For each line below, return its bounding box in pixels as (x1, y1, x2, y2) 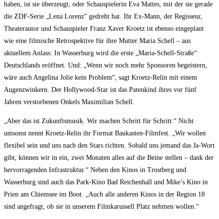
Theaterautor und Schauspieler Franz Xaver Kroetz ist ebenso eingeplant (4, 25, 204, 33)
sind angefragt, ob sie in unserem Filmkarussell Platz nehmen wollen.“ (4, 203, 199, 211)
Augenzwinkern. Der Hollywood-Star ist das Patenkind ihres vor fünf (4, 86, 197, 94)
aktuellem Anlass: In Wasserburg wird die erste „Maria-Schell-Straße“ (4, 49, 197, 57)
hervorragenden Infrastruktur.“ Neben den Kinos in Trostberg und (4, 166, 186, 174)
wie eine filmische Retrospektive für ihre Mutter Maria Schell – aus (4, 37, 191, 45)
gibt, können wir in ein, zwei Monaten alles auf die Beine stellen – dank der (4, 154, 214, 162)
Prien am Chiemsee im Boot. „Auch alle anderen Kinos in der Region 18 (4, 191, 205, 198)
